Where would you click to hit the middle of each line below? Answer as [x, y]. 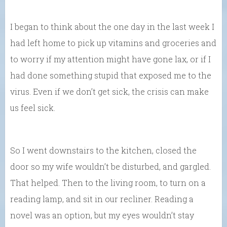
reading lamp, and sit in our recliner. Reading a [102, 199]
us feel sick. [33, 108]
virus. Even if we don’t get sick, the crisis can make [109, 92]
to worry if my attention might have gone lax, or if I [110, 59]
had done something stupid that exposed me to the [111, 75]
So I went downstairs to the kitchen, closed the [103, 150]
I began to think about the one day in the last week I [112, 27]
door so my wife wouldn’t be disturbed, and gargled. [110, 167]
